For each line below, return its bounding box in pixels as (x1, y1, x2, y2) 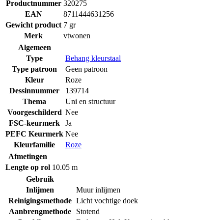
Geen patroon (65, 64, 108, 73)
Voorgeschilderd (7, 108, 62, 116)
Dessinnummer (9, 86, 59, 95)
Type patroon (12, 64, 57, 73)
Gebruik (26, 174, 54, 183)
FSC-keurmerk (9, 118, 60, 127)
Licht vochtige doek (76, 196, 138, 205)
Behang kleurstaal (65, 54, 121, 62)
